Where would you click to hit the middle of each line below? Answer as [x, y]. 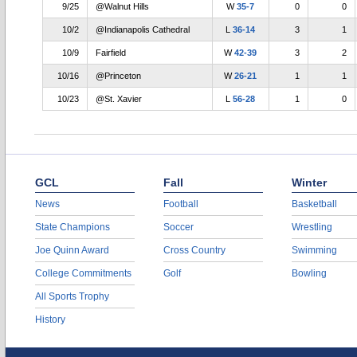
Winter [309, 182]
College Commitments [83, 273]
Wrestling [312, 227]
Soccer [178, 227]
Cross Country [194, 250]
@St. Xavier [119, 99]
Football [181, 204]
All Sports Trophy [72, 296]
